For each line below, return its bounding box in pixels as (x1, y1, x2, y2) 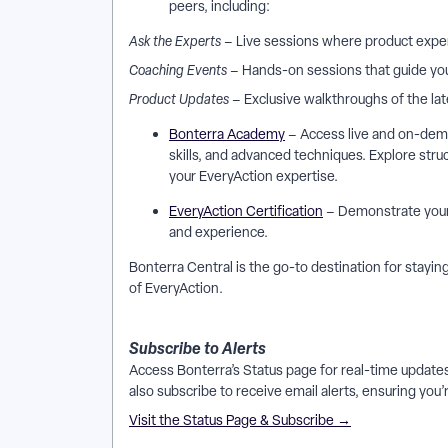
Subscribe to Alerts (129, 337, 266, 359)
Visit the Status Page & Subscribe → (129, 411, 351, 429)
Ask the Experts (129, 32, 221, 50)
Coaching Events (129, 61, 227, 79)
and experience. (169, 223, 271, 241)
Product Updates (129, 90, 232, 108)
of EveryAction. (129, 279, 226, 297)
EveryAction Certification (169, 202, 323, 220)
